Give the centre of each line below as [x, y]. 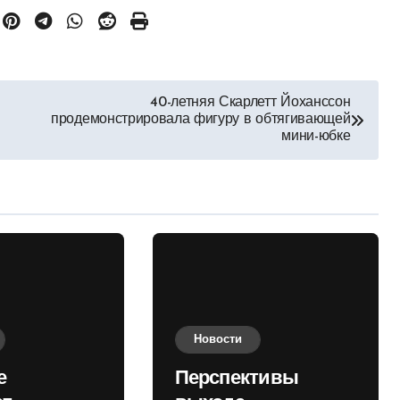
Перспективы [236, 379]
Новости [217, 340]
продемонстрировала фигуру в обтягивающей [201, 120]
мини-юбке [316, 137]
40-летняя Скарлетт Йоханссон [250, 103]
